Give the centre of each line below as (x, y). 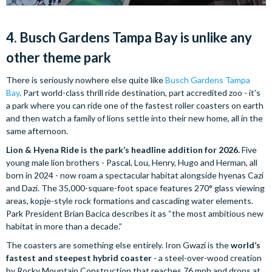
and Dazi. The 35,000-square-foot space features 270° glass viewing (135, 188)
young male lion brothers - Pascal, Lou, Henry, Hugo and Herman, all (132, 162)
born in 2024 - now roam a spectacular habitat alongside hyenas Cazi (135, 175)
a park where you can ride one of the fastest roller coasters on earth (135, 105)
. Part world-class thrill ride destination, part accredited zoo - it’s (140, 92)
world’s (246, 245)
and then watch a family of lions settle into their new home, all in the (134, 118)
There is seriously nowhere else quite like (86, 80)
